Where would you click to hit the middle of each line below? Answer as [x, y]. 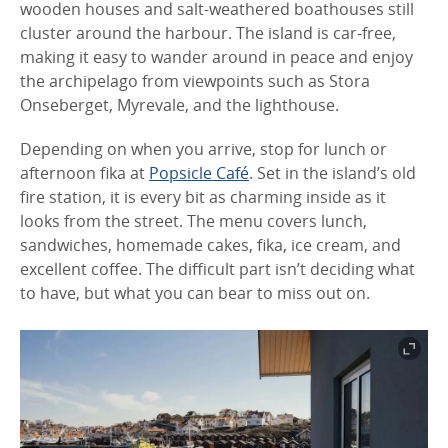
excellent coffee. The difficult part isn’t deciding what [217, 268]
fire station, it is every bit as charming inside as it [203, 196]
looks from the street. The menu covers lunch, [193, 220]
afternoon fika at [84, 172]
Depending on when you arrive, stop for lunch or [203, 148]
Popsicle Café [199, 172]
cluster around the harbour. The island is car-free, [208, 32]
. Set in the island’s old [332, 172]
